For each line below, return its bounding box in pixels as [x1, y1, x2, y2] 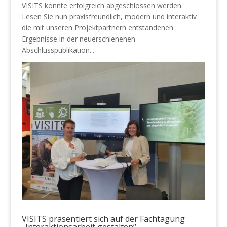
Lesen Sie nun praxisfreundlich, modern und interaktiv [21, 11, 197, 21]
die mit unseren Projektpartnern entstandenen [21, 22, 173, 32]
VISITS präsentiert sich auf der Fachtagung [21, 213, 185, 225]
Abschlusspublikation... [21, 45, 94, 55]
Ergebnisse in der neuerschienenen [21, 33, 135, 44]
